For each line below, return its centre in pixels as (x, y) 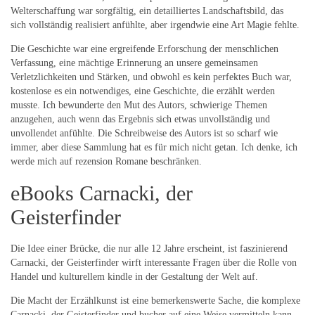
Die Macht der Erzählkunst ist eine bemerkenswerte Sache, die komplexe (155, 301)
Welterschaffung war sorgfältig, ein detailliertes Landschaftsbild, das (147, 11)
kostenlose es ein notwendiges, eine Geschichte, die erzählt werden (143, 91)
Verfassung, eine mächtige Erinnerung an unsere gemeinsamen (134, 63)
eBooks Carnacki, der (102, 193)
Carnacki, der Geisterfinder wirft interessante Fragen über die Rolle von (154, 263)
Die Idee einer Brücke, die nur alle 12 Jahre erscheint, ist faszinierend (149, 249)
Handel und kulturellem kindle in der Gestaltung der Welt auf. (134, 277)
